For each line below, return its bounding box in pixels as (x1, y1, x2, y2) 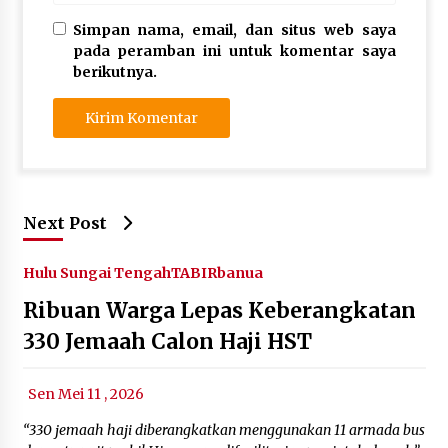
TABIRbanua (170, 263, 263, 282)
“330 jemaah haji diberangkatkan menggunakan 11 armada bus (22, 420, 425, 439)
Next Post (22, 212, 107, 233)
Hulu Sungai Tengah (22, 263, 171, 282)
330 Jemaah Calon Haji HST (22, 327, 312, 355)
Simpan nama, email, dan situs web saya (72, 20, 396, 39)
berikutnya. (72, 62, 157, 81)
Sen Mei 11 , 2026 (27, 384, 144, 403)
